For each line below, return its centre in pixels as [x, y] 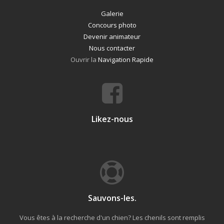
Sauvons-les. [112, 198]
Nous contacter [112, 48]
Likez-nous [112, 119]
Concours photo [112, 25]
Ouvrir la [84, 59]
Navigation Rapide [126, 59]
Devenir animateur [112, 36]
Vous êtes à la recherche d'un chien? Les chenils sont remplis [112, 217]
